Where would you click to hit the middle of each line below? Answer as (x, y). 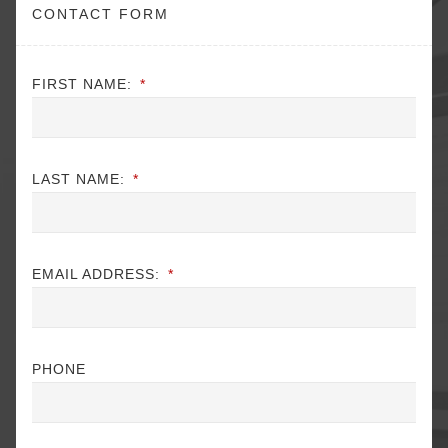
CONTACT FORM (100, 13)
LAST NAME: (78, 178)
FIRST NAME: (82, 83)
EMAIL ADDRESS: (96, 273)
